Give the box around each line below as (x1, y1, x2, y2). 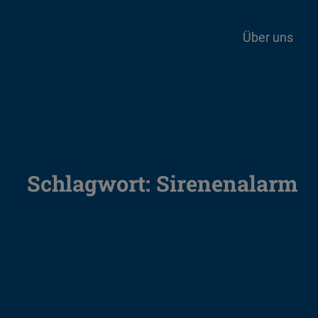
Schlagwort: (27, 169, 156, 197)
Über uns (243, 30, 293, 45)
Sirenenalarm (156, 169, 298, 197)
